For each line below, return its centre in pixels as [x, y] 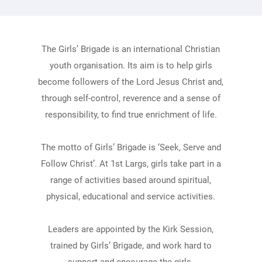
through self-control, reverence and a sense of [131, 98]
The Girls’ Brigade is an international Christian [131, 49]
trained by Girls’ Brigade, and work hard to [131, 246]
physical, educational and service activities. [131, 196]
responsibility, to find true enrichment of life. [131, 115]
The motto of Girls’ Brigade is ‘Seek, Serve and [131, 147]
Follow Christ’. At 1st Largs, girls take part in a [131, 164]
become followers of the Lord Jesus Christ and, [131, 82]
